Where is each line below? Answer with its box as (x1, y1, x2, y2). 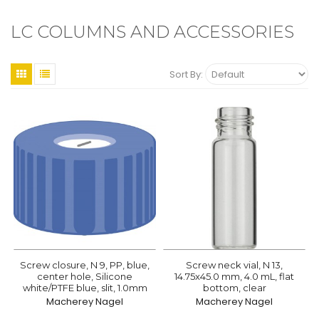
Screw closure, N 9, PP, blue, (20, 259, 150, 271)
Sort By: (169, 68, 205, 81)
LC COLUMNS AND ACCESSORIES (11, 21, 294, 42)
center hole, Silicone (37, 271, 132, 282)
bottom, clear (202, 282, 266, 293)
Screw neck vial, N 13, (186, 259, 283, 271)
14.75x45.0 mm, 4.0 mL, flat (174, 271, 294, 282)
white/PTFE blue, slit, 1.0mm (22, 282, 147, 293)
